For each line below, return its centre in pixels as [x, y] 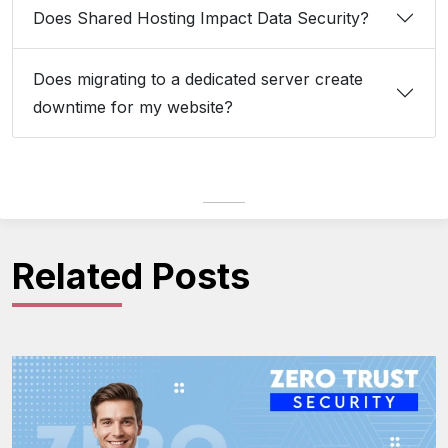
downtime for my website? [135, 107]
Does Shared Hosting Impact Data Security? [203, 18]
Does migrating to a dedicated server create [198, 79]
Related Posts [131, 276]
